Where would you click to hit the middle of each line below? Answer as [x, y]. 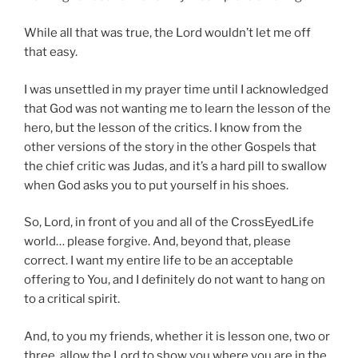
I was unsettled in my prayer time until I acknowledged [176, 89]
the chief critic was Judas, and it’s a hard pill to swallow [175, 166]
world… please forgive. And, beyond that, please [157, 242]
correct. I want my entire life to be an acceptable [159, 261]
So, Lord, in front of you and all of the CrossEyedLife [169, 223]
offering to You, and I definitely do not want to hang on [175, 280]
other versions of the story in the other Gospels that [170, 147]
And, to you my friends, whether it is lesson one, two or [177, 336]
